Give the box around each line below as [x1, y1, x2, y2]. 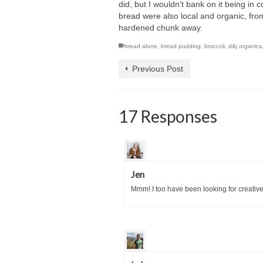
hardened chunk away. [119, 23, 203, 33]
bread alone [124, 43, 157, 50]
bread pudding [161, 43, 201, 50]
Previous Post [132, 64, 183, 74]
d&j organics [228, 43, 262, 50]
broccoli [204, 43, 225, 50]
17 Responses [119, 106, 217, 127]
